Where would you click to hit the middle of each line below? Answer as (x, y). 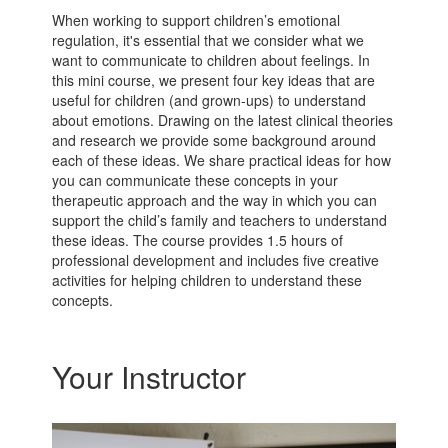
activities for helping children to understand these (207, 280)
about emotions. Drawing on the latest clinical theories (223, 120)
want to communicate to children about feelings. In (211, 60)
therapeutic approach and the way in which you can (215, 200)
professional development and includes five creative (216, 260)
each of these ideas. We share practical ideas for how (222, 160)
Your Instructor (149, 376)
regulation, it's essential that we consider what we (208, 40)
